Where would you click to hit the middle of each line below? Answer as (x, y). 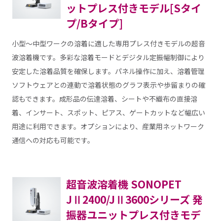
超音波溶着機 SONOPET (124, 184)
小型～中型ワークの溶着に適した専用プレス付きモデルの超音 (108, 43)
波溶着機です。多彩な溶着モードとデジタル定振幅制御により (108, 57)
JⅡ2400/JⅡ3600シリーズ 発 (134, 199)
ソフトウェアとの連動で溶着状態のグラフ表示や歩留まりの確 (108, 85)
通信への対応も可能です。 (53, 140)
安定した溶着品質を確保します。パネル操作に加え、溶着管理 (108, 71)
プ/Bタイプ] (94, 23)
